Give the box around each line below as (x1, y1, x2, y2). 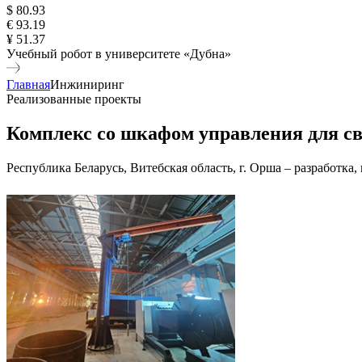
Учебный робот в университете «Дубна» (6, 47, 231, 61)
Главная (6, 78, 50, 91)
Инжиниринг (50, 78, 124, 91)
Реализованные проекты (6, 92, 141, 106)
